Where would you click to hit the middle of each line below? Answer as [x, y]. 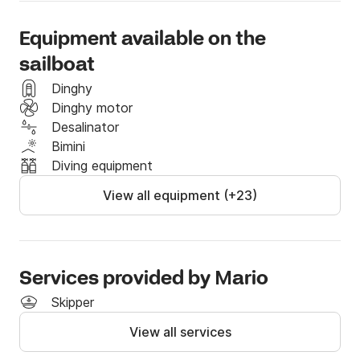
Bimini [68, 147]
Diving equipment [102, 166]
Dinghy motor [92, 108]
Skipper [73, 303]
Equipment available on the [143, 40]
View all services [180, 332]
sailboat [57, 66]
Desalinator [85, 127]
